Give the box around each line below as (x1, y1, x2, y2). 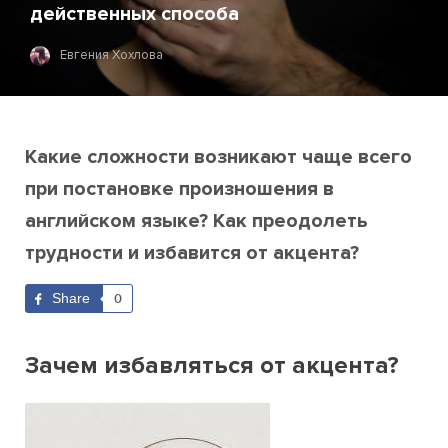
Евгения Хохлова (60, 47, 163, 63)
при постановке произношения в (25, 177, 334, 201)
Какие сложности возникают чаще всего (25, 145, 412, 169)
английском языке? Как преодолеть (25, 209, 368, 233)
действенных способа (30, 2, 239, 26)
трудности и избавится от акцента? (25, 241, 359, 265)
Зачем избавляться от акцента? (25, 351, 399, 380)
